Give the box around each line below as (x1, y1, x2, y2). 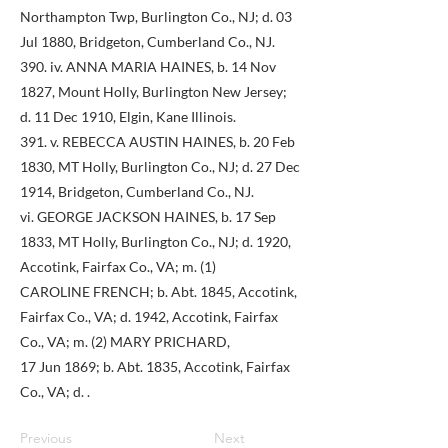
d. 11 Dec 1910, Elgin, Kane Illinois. (20, 108, 236, 125)
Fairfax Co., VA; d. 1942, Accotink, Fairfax (20, 308, 278, 325)
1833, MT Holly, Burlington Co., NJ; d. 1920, (20, 233, 291, 250)
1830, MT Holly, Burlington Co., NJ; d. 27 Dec (20, 158, 300, 175)
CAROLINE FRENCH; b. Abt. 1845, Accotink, (20, 283, 297, 300)
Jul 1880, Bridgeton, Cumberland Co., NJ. (20, 33, 275, 50)
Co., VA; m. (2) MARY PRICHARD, (20, 333, 230, 350)
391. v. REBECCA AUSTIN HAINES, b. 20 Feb (20, 133, 295, 150)
